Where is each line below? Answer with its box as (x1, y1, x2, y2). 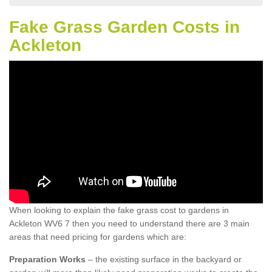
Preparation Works (9, 254, 86, 265)
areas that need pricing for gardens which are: (9, 232, 186, 242)
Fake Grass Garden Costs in (9, 18, 240, 36)
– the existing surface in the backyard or (86, 254, 242, 265)
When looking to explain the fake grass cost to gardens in (9, 205, 229, 216)
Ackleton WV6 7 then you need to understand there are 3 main (9, 219, 250, 229)
